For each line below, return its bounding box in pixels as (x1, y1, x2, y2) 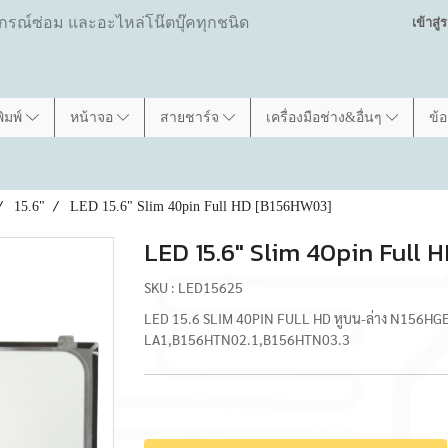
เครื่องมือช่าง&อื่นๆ (266, 110, 386, 125)
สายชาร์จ (159, 110, 223, 125)
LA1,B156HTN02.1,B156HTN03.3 (144, 330, 350, 348)
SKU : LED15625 (144, 278, 243, 296)
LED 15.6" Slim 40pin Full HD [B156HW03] (70, 199, 332, 214)
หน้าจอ (69, 110, 117, 125)
